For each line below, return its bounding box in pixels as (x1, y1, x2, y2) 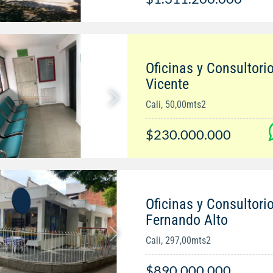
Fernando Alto (145, 211, 228, 229)
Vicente (145, 76, 189, 93)
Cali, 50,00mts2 (145, 99, 206, 111)
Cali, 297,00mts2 (145, 235, 211, 247)
